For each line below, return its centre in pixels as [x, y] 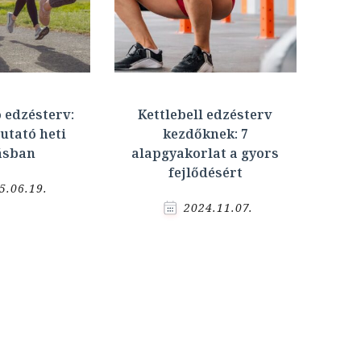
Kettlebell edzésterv [205, 115]
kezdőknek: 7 [205, 134]
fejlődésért [205, 173]
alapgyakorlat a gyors [205, 154]
